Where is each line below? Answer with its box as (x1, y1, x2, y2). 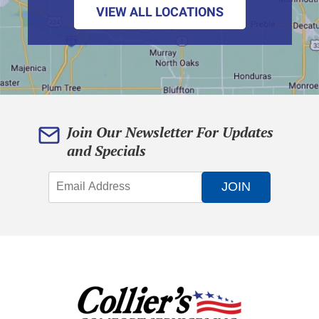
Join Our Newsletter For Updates (67, 122, 273, 142)
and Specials (67, 140, 146, 160)
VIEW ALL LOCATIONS (95, 4, 224, 19)
